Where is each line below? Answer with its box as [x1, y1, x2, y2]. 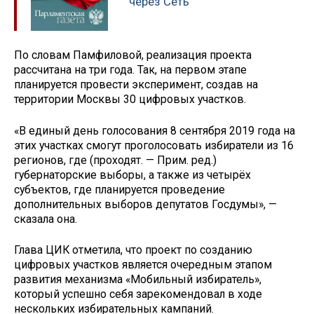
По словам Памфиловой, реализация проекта [14, 48, 252, 62]
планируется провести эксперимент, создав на [14, 77, 258, 91]
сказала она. [14, 212, 77, 226]
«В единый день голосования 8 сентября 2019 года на [14, 123, 295, 137]
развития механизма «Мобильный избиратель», [14, 273, 261, 287]
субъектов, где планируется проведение [14, 182, 225, 196]
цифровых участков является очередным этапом [14, 258, 272, 272]
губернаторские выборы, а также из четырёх [14, 168, 251, 182]
